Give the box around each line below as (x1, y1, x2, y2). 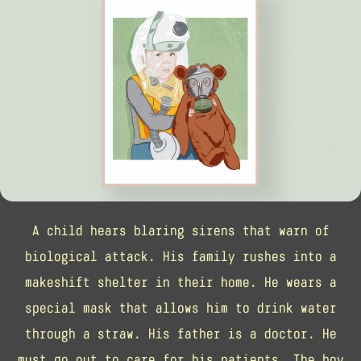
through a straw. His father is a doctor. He (24, 325, 337, 342)
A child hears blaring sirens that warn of (31, 222, 330, 239)
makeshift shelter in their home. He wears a (24, 273, 337, 290)
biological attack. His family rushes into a (24, 247, 337, 264)
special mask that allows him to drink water (24, 299, 337, 316)
